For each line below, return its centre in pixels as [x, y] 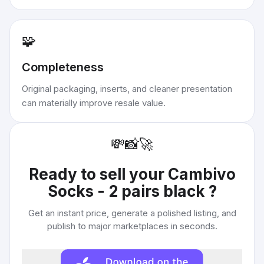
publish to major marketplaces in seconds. [132, 226]
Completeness [63, 67]
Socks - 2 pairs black [128, 191]
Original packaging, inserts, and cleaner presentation [127, 89]
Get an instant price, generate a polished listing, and [132, 213]
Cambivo [202, 174]
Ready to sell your [98, 174]
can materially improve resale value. [94, 103]
